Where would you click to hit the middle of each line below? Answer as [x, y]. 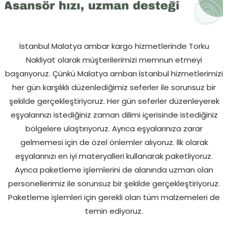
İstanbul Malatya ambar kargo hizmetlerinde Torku [114, 47]
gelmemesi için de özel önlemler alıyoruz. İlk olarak [114, 143]
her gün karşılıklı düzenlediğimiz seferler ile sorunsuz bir [114, 88]
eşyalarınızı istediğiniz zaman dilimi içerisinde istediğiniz [114, 116]
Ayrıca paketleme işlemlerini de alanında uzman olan [114, 170]
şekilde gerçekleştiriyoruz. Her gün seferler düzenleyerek [114, 102]
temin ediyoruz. [114, 212]
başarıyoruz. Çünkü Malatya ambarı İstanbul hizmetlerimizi [114, 74]
